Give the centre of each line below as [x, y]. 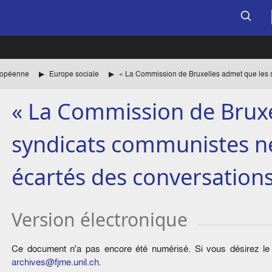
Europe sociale [74, 74]
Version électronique [100, 220]
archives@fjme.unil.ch [56, 262]
